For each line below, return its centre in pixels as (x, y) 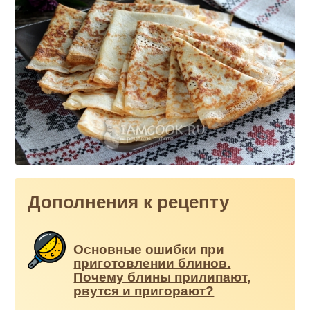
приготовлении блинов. (152, 264)
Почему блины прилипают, (162, 277)
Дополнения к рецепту (129, 202)
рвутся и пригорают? (144, 291)
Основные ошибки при (149, 250)
